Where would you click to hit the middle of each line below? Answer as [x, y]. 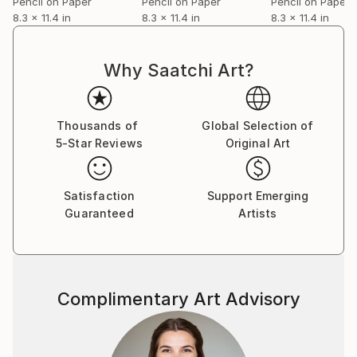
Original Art [258, 143]
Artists [258, 213]
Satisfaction [99, 195]
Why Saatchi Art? [178, 70]
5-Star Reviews [99, 143]
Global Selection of [258, 125]
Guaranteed [99, 213]
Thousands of [97, 125]
